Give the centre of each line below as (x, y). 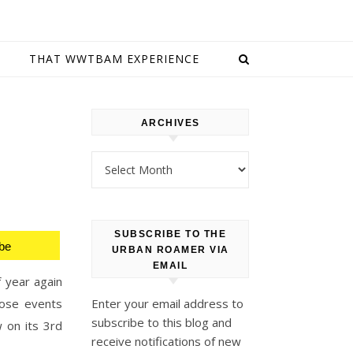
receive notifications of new (166, 341)
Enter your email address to (167, 303)
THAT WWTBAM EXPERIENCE (114, 59)
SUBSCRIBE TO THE (170, 234)
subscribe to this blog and (162, 322)
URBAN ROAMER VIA (170, 250)
